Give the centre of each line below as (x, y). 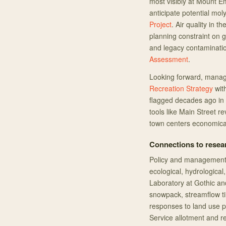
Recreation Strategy (181, 88)
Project (160, 24)
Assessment (169, 59)
